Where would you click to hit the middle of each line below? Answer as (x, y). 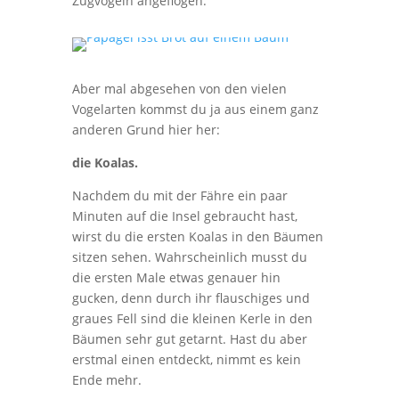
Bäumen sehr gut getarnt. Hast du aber (189, 339)
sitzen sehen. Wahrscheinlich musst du (189, 257)
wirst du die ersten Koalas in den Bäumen (197, 236)
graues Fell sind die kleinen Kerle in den (192, 318)
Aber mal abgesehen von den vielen (179, 89)
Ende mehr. (106, 380)
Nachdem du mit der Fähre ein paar (179, 195)
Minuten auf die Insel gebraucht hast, (184, 216)
